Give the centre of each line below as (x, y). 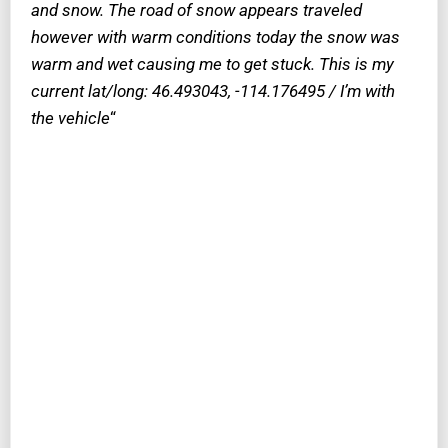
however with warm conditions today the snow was (215, 37)
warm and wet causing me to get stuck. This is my (212, 64)
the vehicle (70, 118)
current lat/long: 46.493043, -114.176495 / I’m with (213, 91)
